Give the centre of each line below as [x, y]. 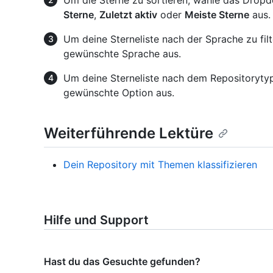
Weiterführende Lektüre [129, 133]
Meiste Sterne [217, 14]
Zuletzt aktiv [128, 14]
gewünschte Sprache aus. [122, 53]
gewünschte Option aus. [119, 92]
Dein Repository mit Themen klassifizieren [160, 164]
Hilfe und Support [96, 220]
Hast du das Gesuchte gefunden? [122, 261]
